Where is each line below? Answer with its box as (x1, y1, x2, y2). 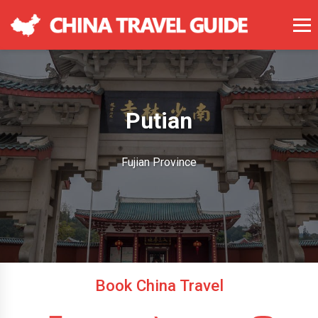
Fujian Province (121, 155, 197, 169)
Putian (126, 106, 192, 134)
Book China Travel (94, 276, 224, 295)
